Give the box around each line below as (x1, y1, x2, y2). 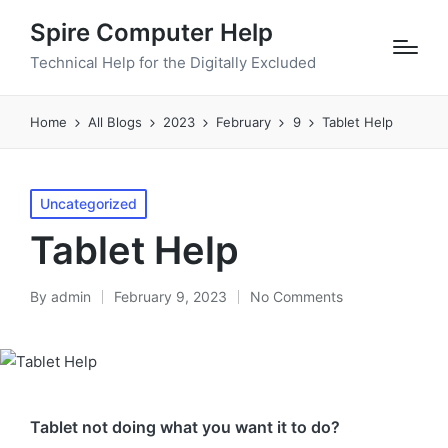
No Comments (250, 287, 343, 305)
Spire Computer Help (30, 18, 273, 47)
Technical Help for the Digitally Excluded (30, 52, 316, 72)
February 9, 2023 (114, 287, 227, 305)
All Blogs (88, 113, 143, 130)
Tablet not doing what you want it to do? (30, 416, 340, 437)
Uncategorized (40, 194, 137, 212)
